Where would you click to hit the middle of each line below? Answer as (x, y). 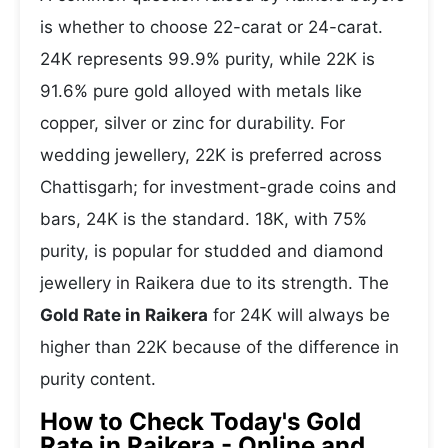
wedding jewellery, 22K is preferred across (211, 155)
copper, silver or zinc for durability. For (192, 123)
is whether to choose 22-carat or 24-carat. (211, 27)
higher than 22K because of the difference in (219, 347)
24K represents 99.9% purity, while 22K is (207, 59)
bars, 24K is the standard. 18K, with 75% (203, 219)
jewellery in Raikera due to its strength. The (214, 283)
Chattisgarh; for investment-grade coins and (218, 187)
